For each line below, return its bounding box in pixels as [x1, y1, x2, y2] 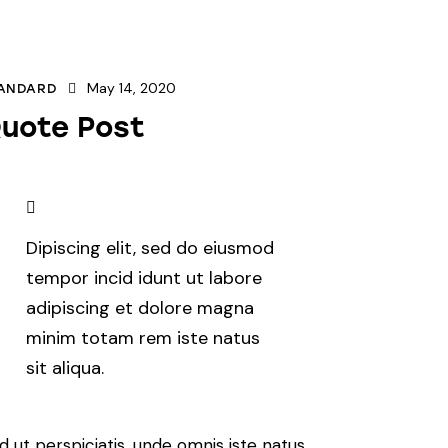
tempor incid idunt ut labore [26, 265, 263, 290]
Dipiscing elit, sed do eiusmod [26, 235, 275, 260]
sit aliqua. [26, 355, 105, 380]
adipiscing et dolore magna [26, 295, 255, 320]
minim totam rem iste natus [26, 325, 261, 350]
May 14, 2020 [86, 79, 176, 98]
